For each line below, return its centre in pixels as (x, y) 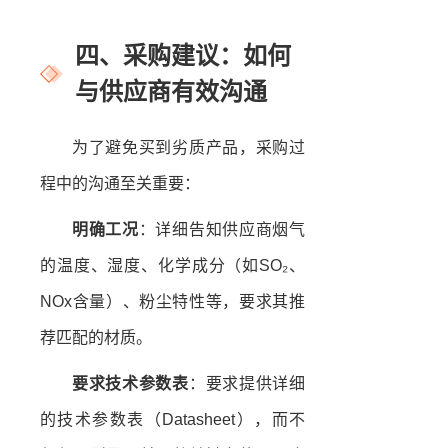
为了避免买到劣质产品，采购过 (188, 148)
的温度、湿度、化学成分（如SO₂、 (172, 266)
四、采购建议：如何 (183, 56)
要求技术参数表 (130, 384)
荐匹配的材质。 (96, 338)
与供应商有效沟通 (171, 92)
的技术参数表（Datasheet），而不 (172, 420)
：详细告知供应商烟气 (221, 230)
